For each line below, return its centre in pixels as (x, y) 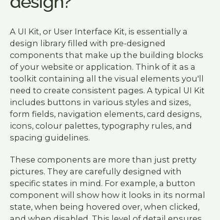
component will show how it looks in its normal (107, 195)
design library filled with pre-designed (87, 43)
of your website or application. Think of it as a (102, 67)
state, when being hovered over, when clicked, (104, 206)
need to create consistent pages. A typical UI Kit (107, 91)
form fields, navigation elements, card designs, (105, 114)
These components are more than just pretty (103, 159)
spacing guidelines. (50, 138)
